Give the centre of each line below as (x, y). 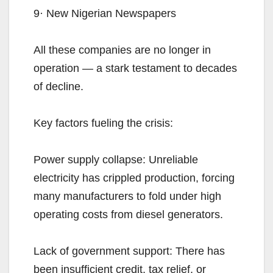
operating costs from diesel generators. (128, 215)
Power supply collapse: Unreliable (116, 160)
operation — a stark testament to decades (135, 69)
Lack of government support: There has (129, 251)
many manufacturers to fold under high (127, 197)
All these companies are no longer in (122, 50)
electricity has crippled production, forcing (134, 178)
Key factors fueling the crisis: (103, 123)
